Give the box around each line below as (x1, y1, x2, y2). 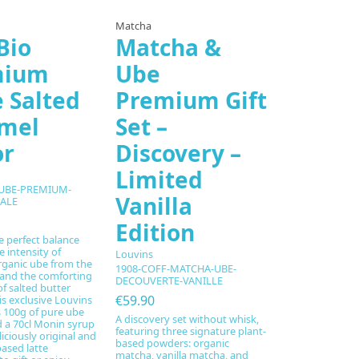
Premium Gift (115, 84, 268, 115)
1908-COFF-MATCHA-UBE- (115, 261, 237, 276)
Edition (115, 216, 196, 248)
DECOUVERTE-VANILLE (115, 273, 224, 288)
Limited (115, 163, 204, 195)
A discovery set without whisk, (115, 311, 260, 326)
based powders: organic (115, 335, 230, 350)
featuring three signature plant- (115, 323, 267, 338)
